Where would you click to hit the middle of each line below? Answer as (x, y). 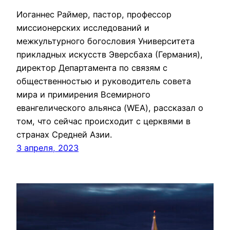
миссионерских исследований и (83, 28)
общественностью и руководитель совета (104, 81)
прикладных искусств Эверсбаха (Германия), (110, 55)
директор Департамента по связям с (92, 68)
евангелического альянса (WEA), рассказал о (110, 108)
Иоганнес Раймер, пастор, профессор (94, 15)
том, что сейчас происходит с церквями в (103, 121)
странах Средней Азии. (64, 135)
